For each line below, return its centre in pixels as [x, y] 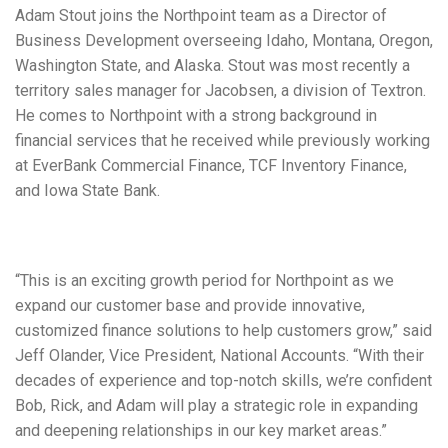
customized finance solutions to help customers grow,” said [223, 330]
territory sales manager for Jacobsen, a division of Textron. [220, 90]
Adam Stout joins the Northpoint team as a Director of [201, 15]
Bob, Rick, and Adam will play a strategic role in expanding [216, 405]
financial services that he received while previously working [222, 140]
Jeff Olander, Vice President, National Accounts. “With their [219, 355]
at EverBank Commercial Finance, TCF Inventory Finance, [211, 165]
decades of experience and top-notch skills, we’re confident [223, 380]
